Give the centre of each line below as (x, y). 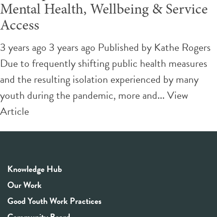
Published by (126, 47)
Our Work (24, 185)
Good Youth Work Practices (54, 201)
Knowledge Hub (35, 169)
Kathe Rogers (182, 47)
